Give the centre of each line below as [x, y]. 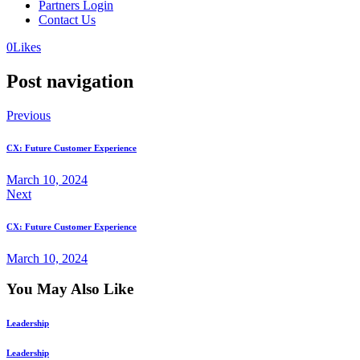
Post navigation [70, 81]
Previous [29, 115]
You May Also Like [70, 289]
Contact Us [67, 20]
